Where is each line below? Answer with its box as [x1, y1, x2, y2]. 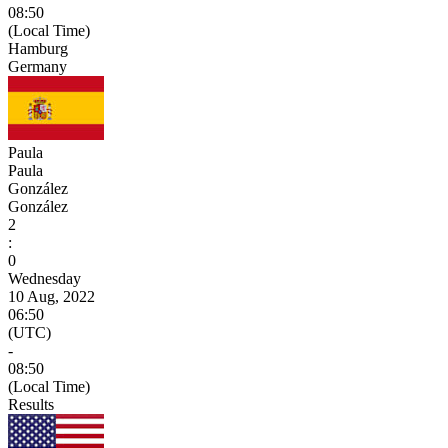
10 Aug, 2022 [8, 287, 95, 305]
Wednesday [8, 269, 81, 287]
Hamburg [8, 39, 68, 57]
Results [8, 395, 54, 413]
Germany [8, 57, 67, 75]
